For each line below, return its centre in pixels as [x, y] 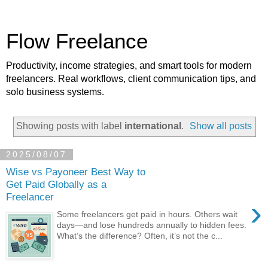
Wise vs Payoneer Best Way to [76, 172]
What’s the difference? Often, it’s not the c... [140, 235]
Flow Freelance [77, 41]
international [153, 126]
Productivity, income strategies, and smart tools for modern [129, 66]
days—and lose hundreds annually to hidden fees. [152, 225]
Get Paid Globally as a [56, 185]
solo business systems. [55, 92]
